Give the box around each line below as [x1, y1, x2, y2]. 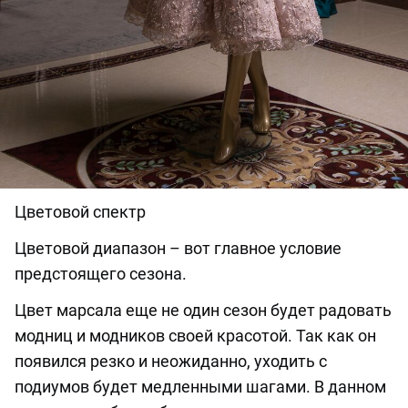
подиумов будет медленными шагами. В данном [15, 377, 386, 397]
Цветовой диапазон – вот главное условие [15, 239, 342, 259]
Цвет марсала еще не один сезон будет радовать [15, 301, 392, 321]
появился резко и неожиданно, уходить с [15, 352, 327, 372]
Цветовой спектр [15, 202, 146, 222]
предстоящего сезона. [15, 264, 187, 284]
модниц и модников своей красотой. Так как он [15, 326, 376, 346]
